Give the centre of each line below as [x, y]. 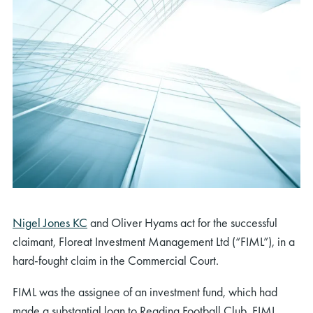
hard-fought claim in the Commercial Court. [116, 260]
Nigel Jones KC [50, 222]
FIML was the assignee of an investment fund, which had [145, 291]
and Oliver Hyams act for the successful [182, 222]
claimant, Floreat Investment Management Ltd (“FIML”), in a [154, 241]
